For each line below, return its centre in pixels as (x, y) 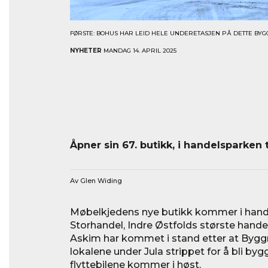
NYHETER (86, 50)
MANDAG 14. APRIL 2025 (139, 50)
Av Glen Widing (96, 181)
